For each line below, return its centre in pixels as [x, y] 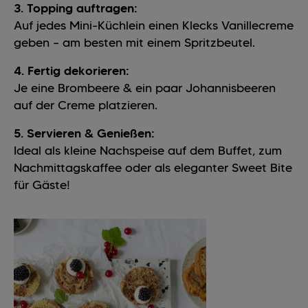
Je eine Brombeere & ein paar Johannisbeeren [145, 88]
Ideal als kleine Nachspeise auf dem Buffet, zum [148, 151]
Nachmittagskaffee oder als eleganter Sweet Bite [153, 168]
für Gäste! [42, 185]
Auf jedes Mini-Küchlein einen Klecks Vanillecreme [154, 26]
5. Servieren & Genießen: [84, 134]
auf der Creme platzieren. [86, 106]
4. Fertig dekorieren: [71, 71]
